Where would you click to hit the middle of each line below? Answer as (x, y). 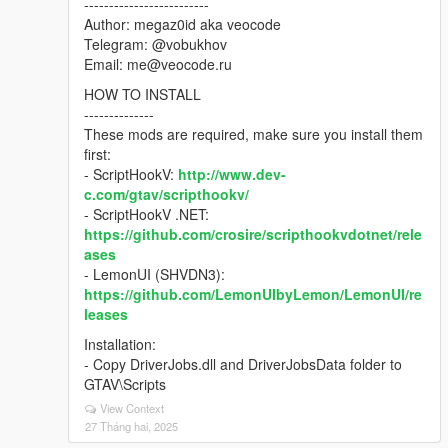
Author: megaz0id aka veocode (182, 24)
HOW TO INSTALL (142, 94)
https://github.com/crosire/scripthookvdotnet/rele (253, 234)
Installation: (120, 344)
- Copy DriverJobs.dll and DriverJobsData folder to (243, 364)
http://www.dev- (232, 174)
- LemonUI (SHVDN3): (154, 274)
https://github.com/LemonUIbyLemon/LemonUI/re (253, 294)
